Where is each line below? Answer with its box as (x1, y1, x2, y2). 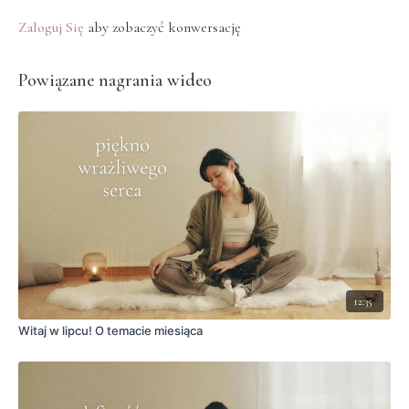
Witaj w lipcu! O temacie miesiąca (18, 323, 203, 339)
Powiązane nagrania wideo (18, 69, 212, 91)
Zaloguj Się (18, 18, 84, 37)
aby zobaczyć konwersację (84, 18, 241, 37)
